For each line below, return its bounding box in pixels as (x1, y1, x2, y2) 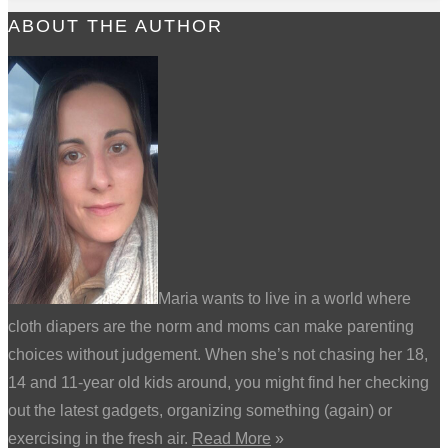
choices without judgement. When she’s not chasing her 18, (8, 345, 428, 363)
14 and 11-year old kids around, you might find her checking (8, 373, 429, 391)
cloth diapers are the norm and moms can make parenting (8, 317, 414, 335)
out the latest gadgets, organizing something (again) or (8, 401, 392, 419)
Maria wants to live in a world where (158, 289, 411, 307)
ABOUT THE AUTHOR (8, 15, 223, 36)
